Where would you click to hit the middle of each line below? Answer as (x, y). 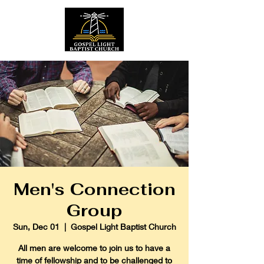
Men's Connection (94, 189)
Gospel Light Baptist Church (123, 227)
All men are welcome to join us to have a (94, 248)
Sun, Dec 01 (36, 227)
